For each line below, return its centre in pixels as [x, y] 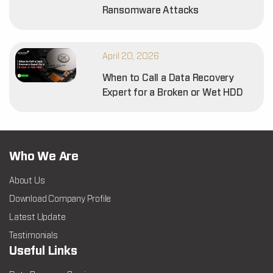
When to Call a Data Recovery [168, 78]
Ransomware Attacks [151, 10]
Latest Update [37, 218]
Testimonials [34, 236]
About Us [27, 181]
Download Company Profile [60, 199]
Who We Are [44, 157]
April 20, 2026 [130, 57]
